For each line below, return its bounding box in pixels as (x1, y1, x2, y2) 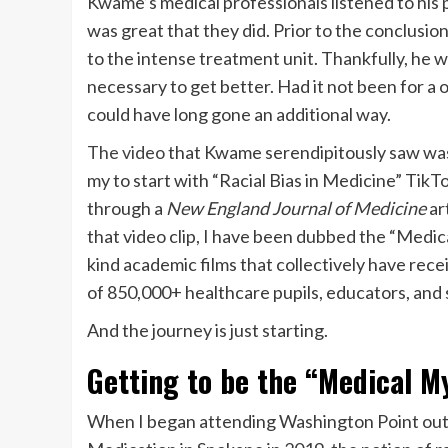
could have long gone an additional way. (87, 103, 391, 126)
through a (87, 197, 166, 220)
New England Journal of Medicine (166, 197, 426, 220)
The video (87, 141, 165, 164)
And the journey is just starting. (87, 319, 328, 342)
